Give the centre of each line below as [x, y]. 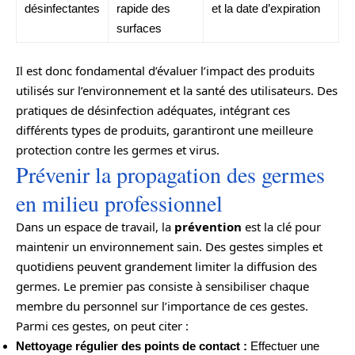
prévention [208, 226]
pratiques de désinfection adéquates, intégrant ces [153, 110]
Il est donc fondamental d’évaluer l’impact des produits [165, 70]
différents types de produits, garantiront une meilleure [164, 130]
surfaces [139, 28]
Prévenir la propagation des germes [170, 174]
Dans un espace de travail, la [95, 226]
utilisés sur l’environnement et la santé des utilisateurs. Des [177, 90]
